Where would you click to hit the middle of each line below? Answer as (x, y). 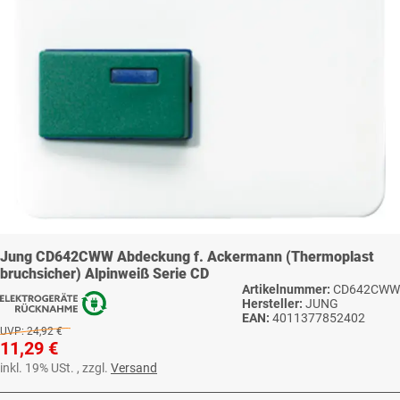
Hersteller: (272, 304)
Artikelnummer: (287, 290)
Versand (134, 368)
